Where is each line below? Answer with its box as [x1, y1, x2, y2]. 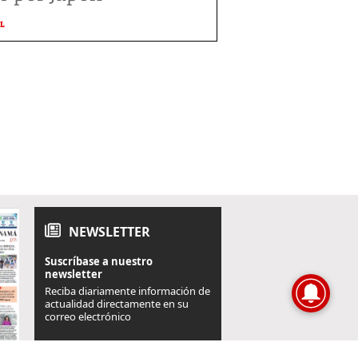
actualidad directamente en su [45, 296, 189, 312]
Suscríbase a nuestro [45, 254, 153, 269]
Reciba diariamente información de [45, 284, 210, 299]
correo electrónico [45, 309, 131, 324]
